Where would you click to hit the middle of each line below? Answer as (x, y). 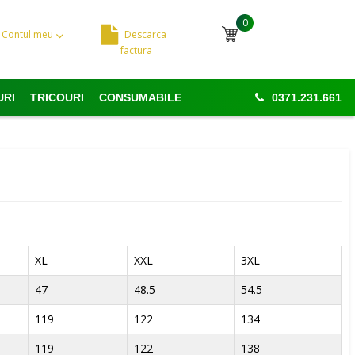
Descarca (146, 34)
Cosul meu (279, 37)
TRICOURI (57, 97)
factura (137, 50)
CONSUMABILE (140, 97)
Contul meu (29, 34)
